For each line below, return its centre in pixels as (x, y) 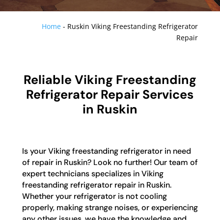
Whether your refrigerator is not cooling (94, 196)
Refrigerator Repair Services (110, 95)
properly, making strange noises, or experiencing (110, 208)
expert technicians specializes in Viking (93, 174)
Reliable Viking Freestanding (110, 80)
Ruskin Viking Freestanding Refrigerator (133, 27)
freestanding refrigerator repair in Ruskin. (96, 185)
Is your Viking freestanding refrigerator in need (106, 151)
